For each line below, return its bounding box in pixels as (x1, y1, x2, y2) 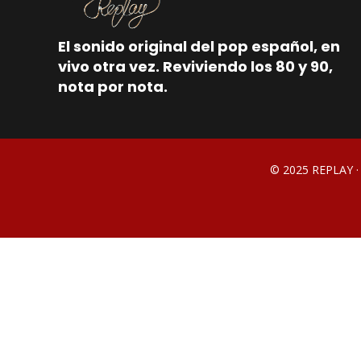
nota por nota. (58, 76, 168, 97)
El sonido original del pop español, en (58, 35, 340, 56)
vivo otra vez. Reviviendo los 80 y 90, (58, 56, 333, 77)
